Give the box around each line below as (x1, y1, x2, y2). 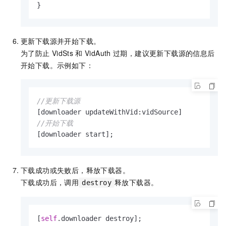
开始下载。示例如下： (21, 60, 93, 70)
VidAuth (84, 47, 111, 58)
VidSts (51, 47, 74, 58)
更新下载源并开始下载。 (21, 35, 101, 46)
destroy (82, 178, 112, 187)
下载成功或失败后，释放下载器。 (21, 164, 130, 175)
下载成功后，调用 (21, 177, 79, 187)
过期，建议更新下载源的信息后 (112, 47, 215, 58)
